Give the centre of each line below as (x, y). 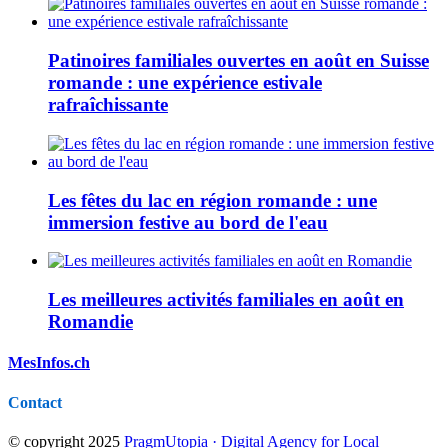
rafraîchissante (108, 105)
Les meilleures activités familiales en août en (226, 300)
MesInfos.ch (49, 363)
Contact (35, 402)
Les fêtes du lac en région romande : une (212, 200)
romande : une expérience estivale (185, 83)
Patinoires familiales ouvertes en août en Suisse (238, 61)
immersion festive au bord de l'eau (188, 222)
